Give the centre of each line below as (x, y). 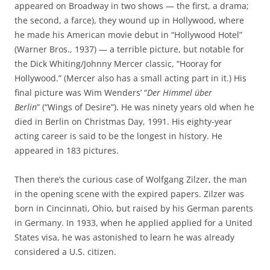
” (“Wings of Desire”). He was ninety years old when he (146, 107)
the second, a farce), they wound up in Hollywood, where (129, 20)
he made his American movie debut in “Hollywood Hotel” (128, 35)
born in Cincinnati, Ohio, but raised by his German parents (134, 209)
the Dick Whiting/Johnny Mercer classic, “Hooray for (118, 64)
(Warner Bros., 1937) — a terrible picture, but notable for (129, 49)
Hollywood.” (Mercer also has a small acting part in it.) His (130, 78)
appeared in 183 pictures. (67, 151)
